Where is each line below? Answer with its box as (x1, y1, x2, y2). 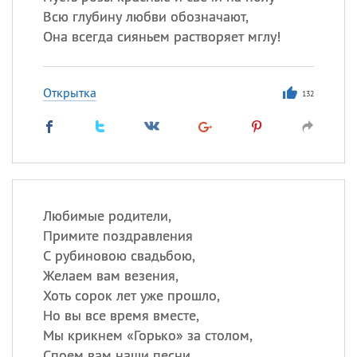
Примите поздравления (42, 226, 193, 245)
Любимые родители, (42, 206, 171, 225)
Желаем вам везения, (42, 266, 178, 284)
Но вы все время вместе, (42, 306, 199, 324)
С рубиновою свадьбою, (42, 246, 195, 265)
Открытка (42, 84, 96, 100)
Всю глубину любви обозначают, (42, 7, 249, 25)
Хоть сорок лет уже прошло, (42, 286, 220, 304)
